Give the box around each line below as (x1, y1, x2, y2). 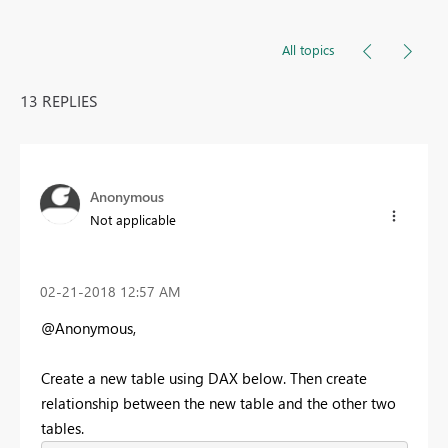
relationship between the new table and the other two (41, 392, 396, 413)
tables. (41, 417, 84, 438)
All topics (282, 41, 335, 59)
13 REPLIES (20, 90, 98, 112)
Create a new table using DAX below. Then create (41, 367, 367, 388)
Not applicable (90, 211, 176, 229)
